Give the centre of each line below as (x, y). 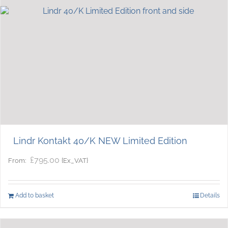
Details (210, 195)
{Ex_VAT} (75, 160)
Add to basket (35, 195)
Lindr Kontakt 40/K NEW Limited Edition (100, 140)
